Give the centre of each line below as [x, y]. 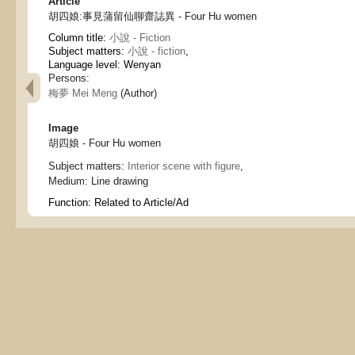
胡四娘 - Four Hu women [105, 143]
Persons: [69, 78]
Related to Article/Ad [141, 202]
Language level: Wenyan [105, 65]
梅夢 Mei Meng [83, 93]
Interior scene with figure [184, 166]
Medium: [70, 181]
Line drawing [120, 181]
